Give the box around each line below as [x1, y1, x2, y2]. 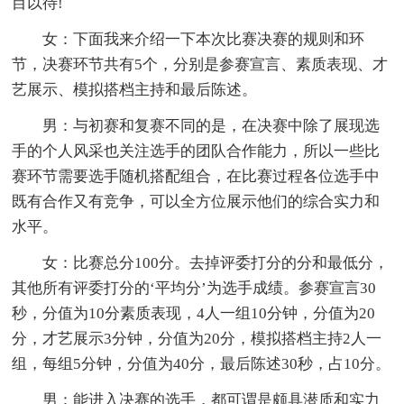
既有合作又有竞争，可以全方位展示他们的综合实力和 [12, 192, 381, 210]
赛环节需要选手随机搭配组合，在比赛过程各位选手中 [12, 167, 381, 185]
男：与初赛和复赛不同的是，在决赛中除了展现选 [42, 116, 381, 134]
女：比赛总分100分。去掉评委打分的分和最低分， [42, 253, 390, 271]
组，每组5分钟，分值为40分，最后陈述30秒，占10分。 [12, 354, 391, 372]
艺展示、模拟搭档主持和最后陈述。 [12, 80, 258, 98]
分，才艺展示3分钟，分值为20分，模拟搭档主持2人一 [12, 329, 382, 347]
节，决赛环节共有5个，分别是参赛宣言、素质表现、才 [12, 55, 389, 73]
